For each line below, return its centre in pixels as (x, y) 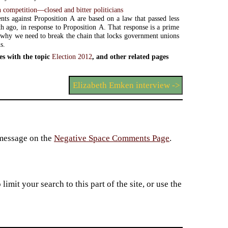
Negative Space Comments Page (112, 138)
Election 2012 (72, 56)
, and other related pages (131, 56)
